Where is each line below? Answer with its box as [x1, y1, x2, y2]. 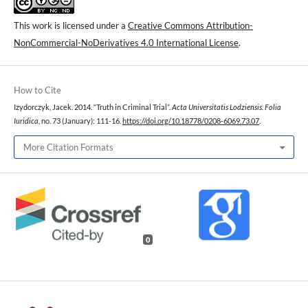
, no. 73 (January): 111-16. [38, 117, 122, 126]
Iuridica [14, 117, 38, 126]
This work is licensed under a [14, 20, 128, 32]
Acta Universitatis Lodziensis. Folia [172, 103, 281, 112]
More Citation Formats [23, 141, 113, 153]
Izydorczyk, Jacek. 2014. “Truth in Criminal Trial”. [14, 103, 172, 112]
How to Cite [14, 85, 61, 96]
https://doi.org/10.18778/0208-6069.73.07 [122, 117, 259, 126]
